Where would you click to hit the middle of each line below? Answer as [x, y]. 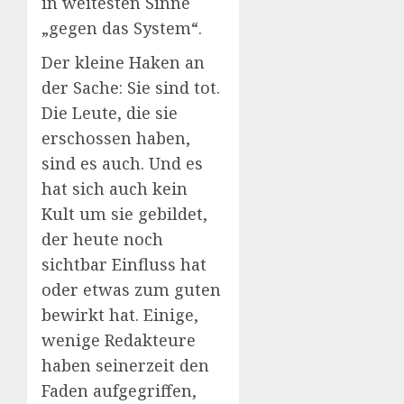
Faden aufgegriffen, [119, 390]
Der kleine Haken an [123, 62]
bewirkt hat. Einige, [120, 314]
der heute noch [102, 239]
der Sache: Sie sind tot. [131, 87]
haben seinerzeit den [125, 365]
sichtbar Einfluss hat [124, 264]
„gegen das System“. [122, 28]
